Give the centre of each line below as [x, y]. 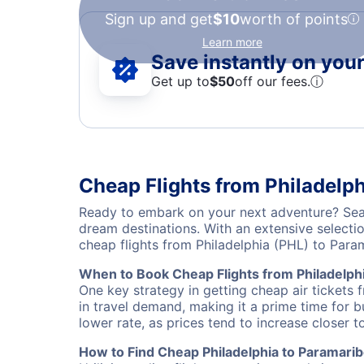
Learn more [232, 42]
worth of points [294, 19]
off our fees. [273, 81]
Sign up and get [159, 19]
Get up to [180, 81]
